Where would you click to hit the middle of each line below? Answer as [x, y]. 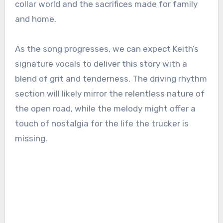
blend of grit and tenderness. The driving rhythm [111, 79]
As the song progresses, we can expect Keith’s [107, 49]
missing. [31, 139]
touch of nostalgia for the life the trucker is [102, 124]
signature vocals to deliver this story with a [101, 64]
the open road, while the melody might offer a [105, 109]
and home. [35, 19]
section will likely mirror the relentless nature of [110, 94]
